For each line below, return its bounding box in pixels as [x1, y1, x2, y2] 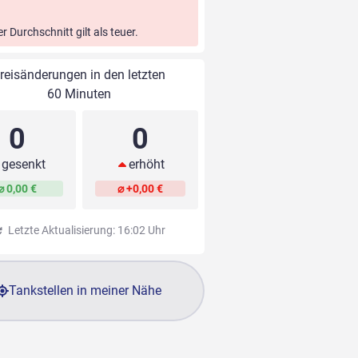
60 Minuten [46, 86, 111, 102]
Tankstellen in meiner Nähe [9, 283, 162, 299]
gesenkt [2, 157, 46, 173]
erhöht [128, 157, 165, 173]
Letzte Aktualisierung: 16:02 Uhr [5, 224, 165, 237]
